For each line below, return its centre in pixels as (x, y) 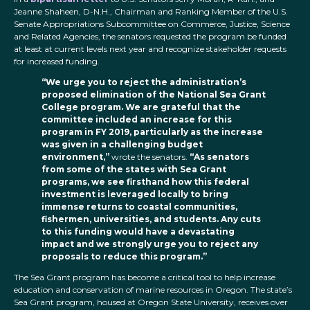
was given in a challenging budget (122, 145)
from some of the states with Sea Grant (134, 170)
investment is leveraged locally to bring (135, 194)
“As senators (219, 157)
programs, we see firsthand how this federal (145, 182)
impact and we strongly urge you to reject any (150, 244)
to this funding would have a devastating (138, 232)
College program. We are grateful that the (141, 107)
